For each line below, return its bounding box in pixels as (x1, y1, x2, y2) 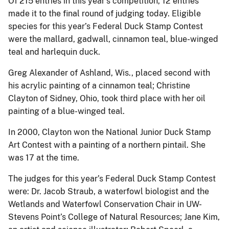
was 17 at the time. (8, 152, 79, 163)
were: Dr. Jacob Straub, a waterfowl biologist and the (8, 186, 209, 196)
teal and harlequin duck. (8, 47, 100, 57)
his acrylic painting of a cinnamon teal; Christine (8, 80, 190, 90)
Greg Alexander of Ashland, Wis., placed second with (8, 67, 210, 78)
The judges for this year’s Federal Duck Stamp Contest (8, 173, 216, 184)
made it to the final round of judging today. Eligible (8, 8, 201, 18)
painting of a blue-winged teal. (8, 106, 125, 116)
